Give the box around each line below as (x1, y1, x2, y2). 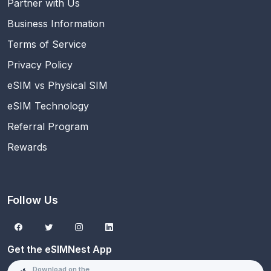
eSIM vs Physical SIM (7, 79, 108, 91)
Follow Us (7, 193, 58, 206)
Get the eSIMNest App (7, 243, 112, 256)
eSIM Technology (7, 99, 89, 112)
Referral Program (7, 120, 88, 132)
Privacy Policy (7, 58, 73, 71)
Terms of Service (7, 38, 87, 50)
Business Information (7, 17, 105, 30)
